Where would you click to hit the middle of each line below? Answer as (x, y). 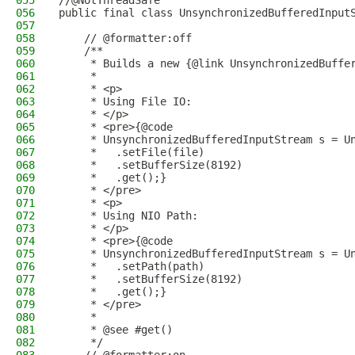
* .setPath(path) (132, 266)
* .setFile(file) (132, 152)
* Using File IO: (125, 101)
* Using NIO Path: (128, 216)
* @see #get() (116, 330)
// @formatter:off (125, 38)
